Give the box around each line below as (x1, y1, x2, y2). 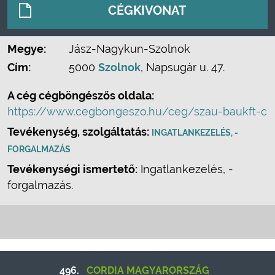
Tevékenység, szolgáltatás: (7, 125, 152, 138)
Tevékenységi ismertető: (7, 163, 137, 176)
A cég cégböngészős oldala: (7, 89, 154, 102)
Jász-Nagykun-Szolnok (69, 42, 190, 55)
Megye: (7, 42, 46, 55)
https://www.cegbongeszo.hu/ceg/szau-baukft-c (7, 105, 267, 118)
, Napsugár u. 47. (141, 61, 225, 74)
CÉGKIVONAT (108, 3, 186, 18)
